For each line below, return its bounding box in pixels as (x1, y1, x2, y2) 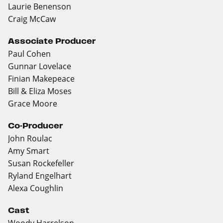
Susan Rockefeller (8, 158, 74, 169)
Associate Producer (8, 37, 96, 46)
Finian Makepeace (8, 73, 75, 84)
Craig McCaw (8, 13, 56, 24)
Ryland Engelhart (8, 170, 72, 181)
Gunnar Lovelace (8, 61, 71, 72)
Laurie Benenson (8, 1, 71, 12)
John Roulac (8, 133, 52, 144)
